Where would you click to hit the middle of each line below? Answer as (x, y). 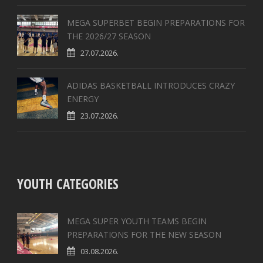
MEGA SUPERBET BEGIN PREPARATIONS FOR (156, 23)
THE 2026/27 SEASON (109, 36)
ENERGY (83, 99)
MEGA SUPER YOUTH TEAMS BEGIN (137, 221)
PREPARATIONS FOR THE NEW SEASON (144, 235)
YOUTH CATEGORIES (68, 184)
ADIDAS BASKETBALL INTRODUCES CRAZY (151, 86)
